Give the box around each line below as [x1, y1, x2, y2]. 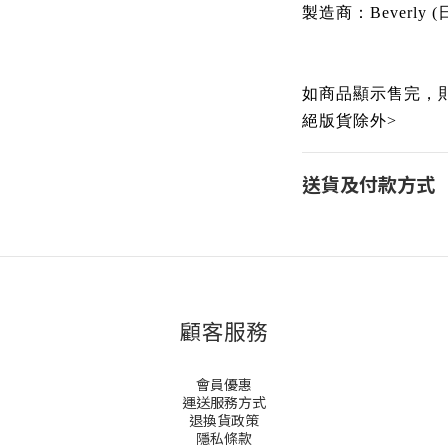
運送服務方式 [182, 392, 266, 412]
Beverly [369, 4, 432, 21]
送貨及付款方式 [301, 170, 435, 198]
